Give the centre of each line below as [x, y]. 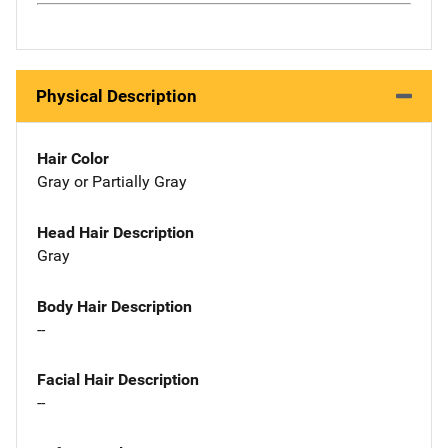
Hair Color [73, 158]
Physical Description [116, 96]
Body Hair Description [114, 306]
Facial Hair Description [118, 380]
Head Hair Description [115, 232]
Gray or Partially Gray [112, 181]
